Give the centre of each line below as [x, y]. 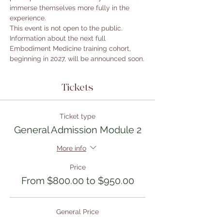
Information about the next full [59, 38]
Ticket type [77, 116]
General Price [77, 212]
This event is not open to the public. [67, 28]
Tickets [77, 87]
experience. [28, 18]
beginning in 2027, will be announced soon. [77, 59]
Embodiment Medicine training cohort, [71, 48]
